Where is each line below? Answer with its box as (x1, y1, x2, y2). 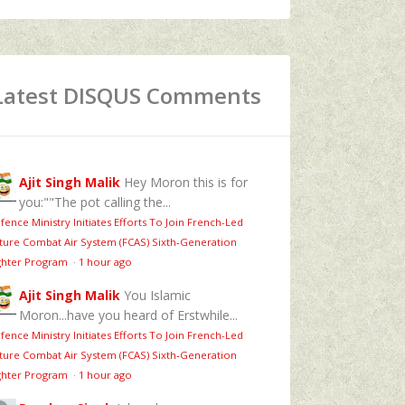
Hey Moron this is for (124, 173, 248, 191)
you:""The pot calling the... (19, 193, 171, 211)
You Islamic (124, 286, 191, 304)
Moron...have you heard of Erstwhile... (19, 306, 238, 324)
